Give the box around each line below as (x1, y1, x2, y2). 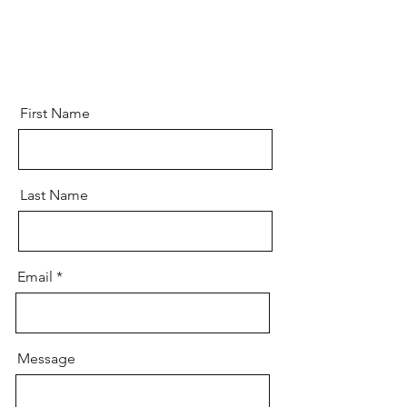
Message (17, 350, 75, 367)
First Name (20, 104, 90, 122)
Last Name (20, 186, 88, 203)
